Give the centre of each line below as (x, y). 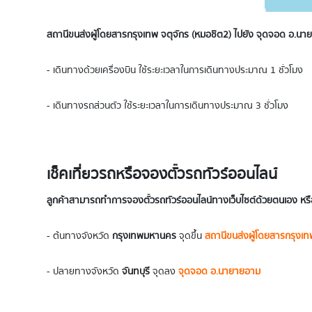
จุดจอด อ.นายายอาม (219, 271)
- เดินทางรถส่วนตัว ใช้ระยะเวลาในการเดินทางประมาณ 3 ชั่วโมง (167, 106)
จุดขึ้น (192, 236)
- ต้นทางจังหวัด (78, 236)
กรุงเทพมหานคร (144, 236)
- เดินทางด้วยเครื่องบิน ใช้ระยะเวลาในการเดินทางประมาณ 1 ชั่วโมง (175, 70)
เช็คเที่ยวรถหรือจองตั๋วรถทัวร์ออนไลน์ (162, 174)
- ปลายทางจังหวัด (84, 271)
